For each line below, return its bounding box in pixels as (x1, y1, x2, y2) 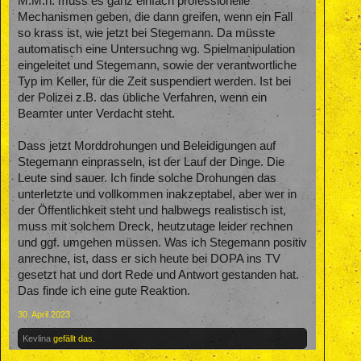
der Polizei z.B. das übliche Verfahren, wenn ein (18, 90, 267, 104)
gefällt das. (51, 333, 95, 343)
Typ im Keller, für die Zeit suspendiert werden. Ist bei (18, 74, 291, 88)
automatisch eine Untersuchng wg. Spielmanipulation (18, 42, 295, 56)
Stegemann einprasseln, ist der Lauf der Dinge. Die (18, 155, 284, 168)
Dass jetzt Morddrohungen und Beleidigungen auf (18, 139, 276, 152)
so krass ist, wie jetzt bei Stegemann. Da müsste (18, 26, 275, 39)
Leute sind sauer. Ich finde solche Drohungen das (18, 171, 276, 185)
